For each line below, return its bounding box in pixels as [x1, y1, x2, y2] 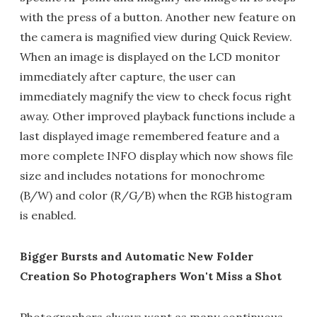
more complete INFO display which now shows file [20, 149, 293, 163]
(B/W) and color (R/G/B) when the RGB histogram [20, 188, 292, 202]
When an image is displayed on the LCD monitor [20, 50, 280, 64]
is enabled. [20, 208, 76, 222]
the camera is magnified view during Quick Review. [20, 30, 292, 44]
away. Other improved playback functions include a [20, 109, 295, 123]
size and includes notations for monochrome [20, 168, 265, 183]
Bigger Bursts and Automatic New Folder [20, 249, 253, 263]
